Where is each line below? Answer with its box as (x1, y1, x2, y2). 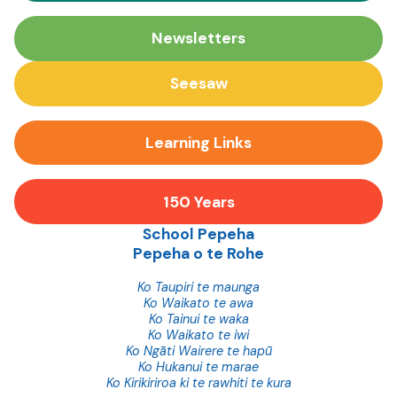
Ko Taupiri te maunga (137, 278, 260, 295)
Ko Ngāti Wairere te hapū (125, 342, 272, 359)
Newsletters (152, 28, 245, 49)
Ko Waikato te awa (144, 294, 253, 311)
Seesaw (169, 74, 228, 94)
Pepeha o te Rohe (133, 244, 264, 264)
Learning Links (145, 133, 252, 153)
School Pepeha (143, 224, 254, 245)
